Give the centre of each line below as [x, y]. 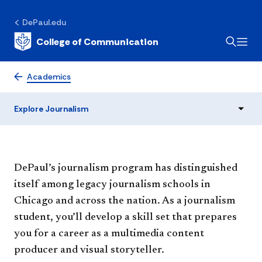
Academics [49, 77]
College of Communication [97, 42]
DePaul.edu [44, 22]
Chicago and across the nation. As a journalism [125, 201]
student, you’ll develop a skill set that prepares [125, 218]
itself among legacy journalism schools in [112, 185]
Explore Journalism [51, 109]
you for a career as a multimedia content [109, 234]
